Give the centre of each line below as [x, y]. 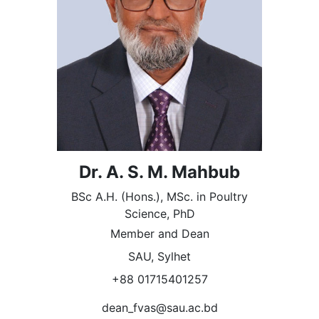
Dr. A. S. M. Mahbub [159, 172]
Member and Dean [159, 234]
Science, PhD [159, 214]
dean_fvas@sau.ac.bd [159, 308]
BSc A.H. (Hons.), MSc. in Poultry [159, 197]
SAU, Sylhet [159, 257]
